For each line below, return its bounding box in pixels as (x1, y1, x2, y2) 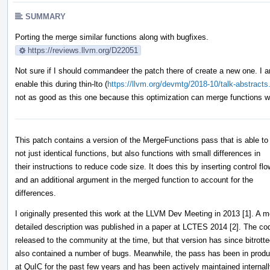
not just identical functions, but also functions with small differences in (15, 148, 260, 158)
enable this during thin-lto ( (15, 79, 107, 89)
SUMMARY (25, 11, 66, 21)
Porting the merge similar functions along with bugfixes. (15, 32, 209, 42)
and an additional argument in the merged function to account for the (15, 175, 253, 184)
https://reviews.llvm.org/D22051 (28, 45, 138, 55)
